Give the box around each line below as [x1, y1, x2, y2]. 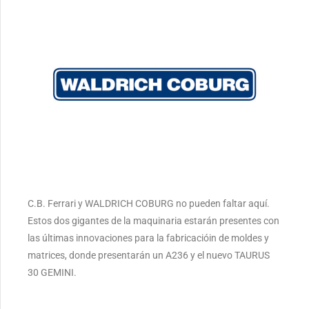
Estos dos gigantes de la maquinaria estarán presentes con [28, 215, 279, 226]
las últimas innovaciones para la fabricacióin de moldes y [28, 232, 269, 243]
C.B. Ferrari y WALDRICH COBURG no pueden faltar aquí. [28, 197, 270, 209]
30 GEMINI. [28, 266, 77, 278]
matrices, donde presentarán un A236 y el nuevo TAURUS [28, 249, 270, 261]
